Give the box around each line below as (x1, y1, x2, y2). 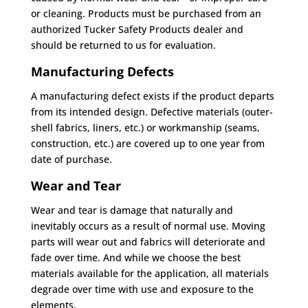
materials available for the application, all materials (30, 267, 269, 280)
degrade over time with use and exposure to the (30, 283, 254, 296)
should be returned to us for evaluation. (30, 38, 216, 52)
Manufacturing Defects (30, 63, 174, 80)
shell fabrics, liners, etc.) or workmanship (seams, (30, 121, 260, 134)
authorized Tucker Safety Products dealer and (30, 23, 243, 36)
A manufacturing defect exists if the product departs (30, 89, 274, 102)
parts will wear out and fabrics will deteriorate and (30, 235, 265, 248)
